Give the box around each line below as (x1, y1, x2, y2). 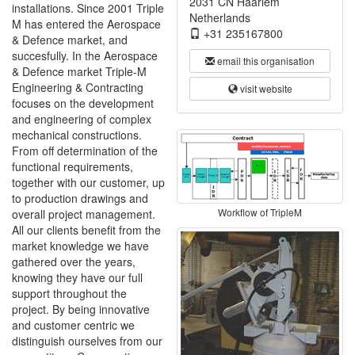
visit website (237, 82, 292, 95)
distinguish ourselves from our (12, 333, 162, 349)
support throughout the (12, 285, 127, 301)
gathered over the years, (12, 254, 136, 269)
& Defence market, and (12, 32, 128, 48)
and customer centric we (12, 317, 135, 333)
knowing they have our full (12, 269, 143, 285)
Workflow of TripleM (218, 205, 302, 219)
